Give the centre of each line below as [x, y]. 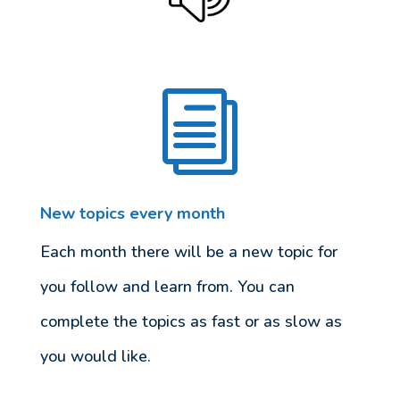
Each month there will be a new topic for [188, 251]
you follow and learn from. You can [167, 286]
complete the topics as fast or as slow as [191, 321]
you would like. [95, 356]
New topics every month [132, 213]
